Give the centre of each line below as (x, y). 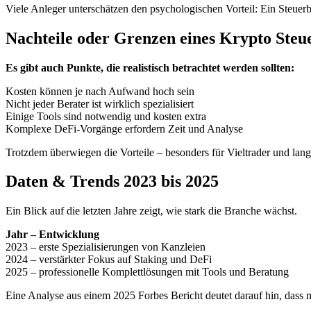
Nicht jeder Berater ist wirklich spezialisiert (100, 103)
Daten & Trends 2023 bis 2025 (112, 182)
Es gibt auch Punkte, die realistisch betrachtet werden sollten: (150, 67)
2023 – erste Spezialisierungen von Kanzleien (106, 247)
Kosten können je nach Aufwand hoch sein (100, 91)
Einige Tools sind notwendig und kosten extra (106, 116)
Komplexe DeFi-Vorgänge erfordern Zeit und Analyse (124, 128)
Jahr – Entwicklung (52, 235)
